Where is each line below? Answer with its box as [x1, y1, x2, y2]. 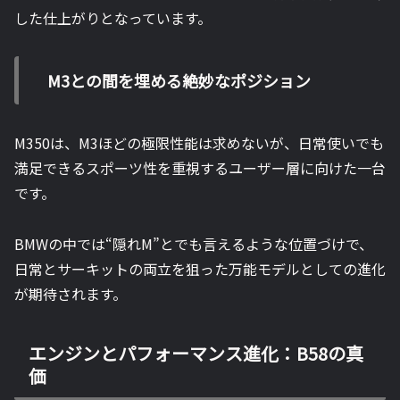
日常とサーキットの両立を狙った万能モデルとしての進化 [14, 257, 386, 279]
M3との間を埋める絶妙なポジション [47, 68, 311, 92]
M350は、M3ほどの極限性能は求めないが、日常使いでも [14, 131, 384, 154]
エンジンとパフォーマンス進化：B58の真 [29, 340, 363, 367]
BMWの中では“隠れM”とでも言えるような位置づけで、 [14, 232, 373, 254]
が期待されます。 [14, 282, 127, 304]
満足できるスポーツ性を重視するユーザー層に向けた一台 [14, 156, 386, 179]
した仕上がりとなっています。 [14, 6, 212, 29]
